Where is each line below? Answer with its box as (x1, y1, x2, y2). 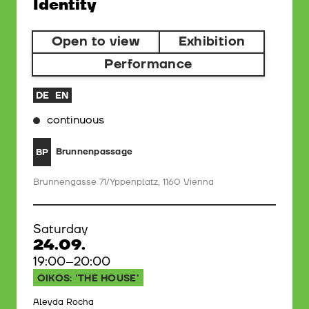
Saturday (33, 221, 88, 239)
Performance (104, 54, 192, 73)
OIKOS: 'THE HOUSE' (37, 271, 139, 285)
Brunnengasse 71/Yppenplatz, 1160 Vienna (33, 176, 214, 189)
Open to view (51, 32, 141, 51)
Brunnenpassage (55, 146, 133, 159)
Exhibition (178, 32, 246, 51)
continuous (47, 112, 104, 128)
